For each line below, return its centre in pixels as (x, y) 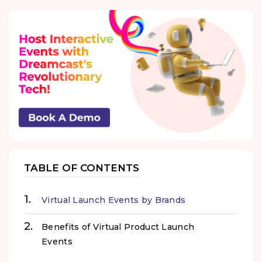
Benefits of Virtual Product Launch (118, 227)
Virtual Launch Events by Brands (114, 200)
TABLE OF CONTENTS (82, 168)
